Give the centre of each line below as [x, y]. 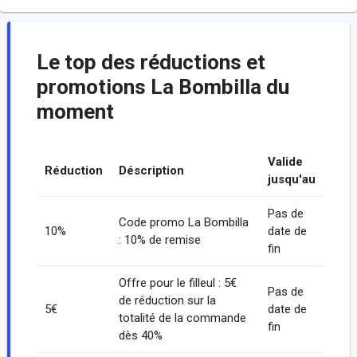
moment [75, 112]
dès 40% [140, 336]
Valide [285, 162]
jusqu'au [291, 180]
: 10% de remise [159, 240]
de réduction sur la [167, 301]
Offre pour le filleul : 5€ [177, 283]
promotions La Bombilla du [163, 87]
